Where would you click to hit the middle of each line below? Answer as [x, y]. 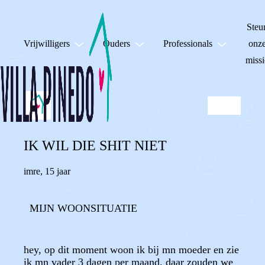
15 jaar [58, 171]
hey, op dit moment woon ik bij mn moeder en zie [131, 250]
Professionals [188, 43]
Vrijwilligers [47, 43]
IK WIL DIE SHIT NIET [95, 146]
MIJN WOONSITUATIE [83, 208]
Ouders [117, 43]
